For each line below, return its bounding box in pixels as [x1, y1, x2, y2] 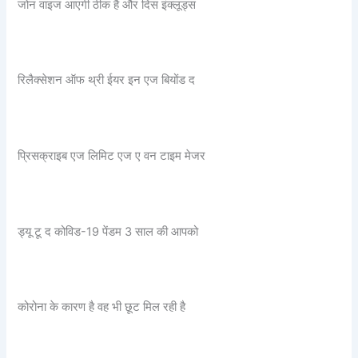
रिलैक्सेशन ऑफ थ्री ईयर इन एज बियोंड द [18, 73, 196, 88]
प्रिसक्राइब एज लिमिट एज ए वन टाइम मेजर [18, 148, 206, 163]
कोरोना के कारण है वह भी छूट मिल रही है [18, 300, 186, 315]
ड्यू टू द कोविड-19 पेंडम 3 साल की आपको [18, 224, 199, 239]
